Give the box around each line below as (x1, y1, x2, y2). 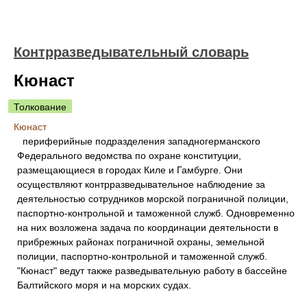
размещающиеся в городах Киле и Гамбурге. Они (17, 164, 243, 175)
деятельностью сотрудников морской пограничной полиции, (17, 193, 288, 204)
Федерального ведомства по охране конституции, (17, 150, 241, 161)
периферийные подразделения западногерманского (17, 136, 260, 147)
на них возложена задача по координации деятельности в (17, 222, 278, 233)
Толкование (14, 101, 66, 112)
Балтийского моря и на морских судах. (17, 280, 191, 291)
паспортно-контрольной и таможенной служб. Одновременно (17, 208, 295, 219)
